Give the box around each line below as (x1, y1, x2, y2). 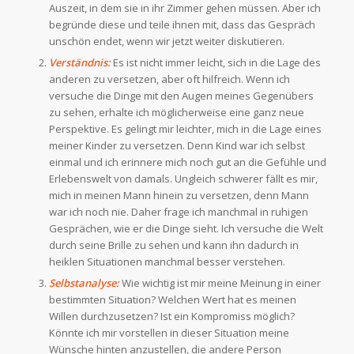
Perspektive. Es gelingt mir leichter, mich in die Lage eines (48, 122, 322, 137)
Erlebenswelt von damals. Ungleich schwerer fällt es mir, (48, 171, 318, 186)
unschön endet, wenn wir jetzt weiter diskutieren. (48, 34, 284, 49)
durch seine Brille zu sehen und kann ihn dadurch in (48, 238, 299, 253)
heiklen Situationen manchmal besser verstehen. (48, 254, 285, 269)
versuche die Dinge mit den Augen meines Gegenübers (48, 88, 314, 104)
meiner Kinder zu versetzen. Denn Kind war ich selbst (48, 138, 305, 153)
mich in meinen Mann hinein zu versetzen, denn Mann (48, 188, 309, 203)
